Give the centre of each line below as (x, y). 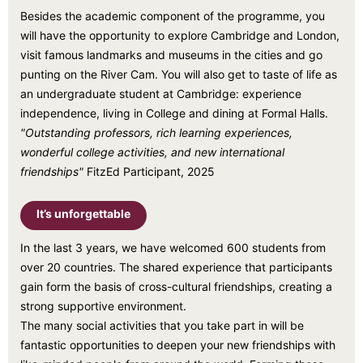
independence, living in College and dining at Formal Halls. (174, 113)
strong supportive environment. (103, 306)
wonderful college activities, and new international (152, 152)
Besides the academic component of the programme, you (173, 16)
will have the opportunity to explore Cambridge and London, (180, 35)
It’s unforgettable (83, 214)
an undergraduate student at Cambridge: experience (161, 94)
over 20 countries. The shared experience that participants (176, 267)
